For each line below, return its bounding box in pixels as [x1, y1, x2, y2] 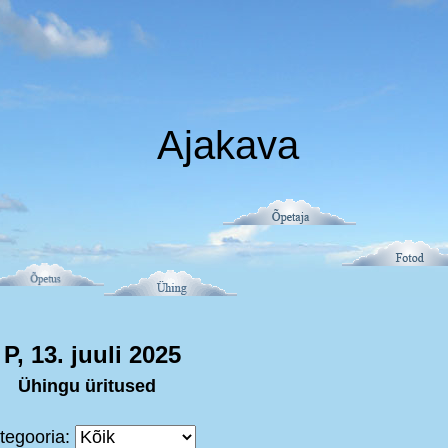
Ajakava [156, 123, 299, 167]
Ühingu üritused [18, 376, 157, 396]
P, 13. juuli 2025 [4, 341, 181, 368]
